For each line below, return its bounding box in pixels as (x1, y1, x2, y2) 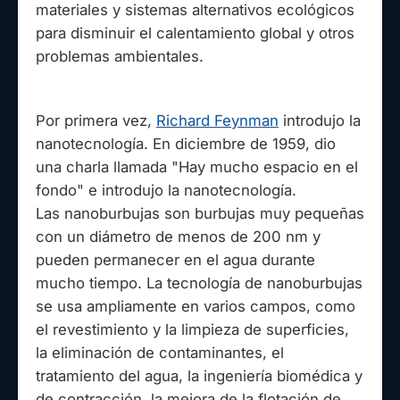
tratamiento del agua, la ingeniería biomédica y (36, 366, 362, 385)
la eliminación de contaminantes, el (36, 343, 284, 362)
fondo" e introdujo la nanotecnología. (36, 180, 296, 199)
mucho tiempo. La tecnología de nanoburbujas (36, 273, 362, 292)
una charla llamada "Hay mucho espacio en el (36, 157, 358, 176)
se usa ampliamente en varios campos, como (36, 296, 355, 315)
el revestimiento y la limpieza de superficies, (36, 320, 349, 338)
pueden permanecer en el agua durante (36, 250, 315, 269)
